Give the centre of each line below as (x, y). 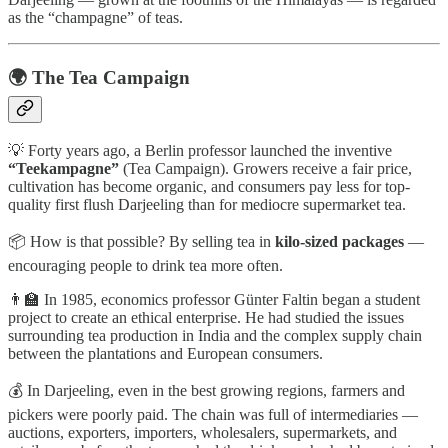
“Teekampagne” (63, 168)
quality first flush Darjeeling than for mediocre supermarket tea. (207, 204)
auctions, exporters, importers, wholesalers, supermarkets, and (202, 432)
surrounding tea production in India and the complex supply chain (215, 335)
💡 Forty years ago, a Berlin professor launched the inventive (200, 150)
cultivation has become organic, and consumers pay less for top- (209, 186)
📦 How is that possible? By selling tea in (141, 241)
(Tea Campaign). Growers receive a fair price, (265, 168)
